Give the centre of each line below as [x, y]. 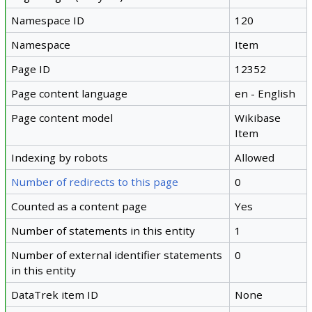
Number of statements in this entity [103, 230]
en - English [265, 93]
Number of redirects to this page [95, 181]
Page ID [31, 69]
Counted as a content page [79, 206]
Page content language [70, 93]
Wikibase [258, 117]
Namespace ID [48, 20]
